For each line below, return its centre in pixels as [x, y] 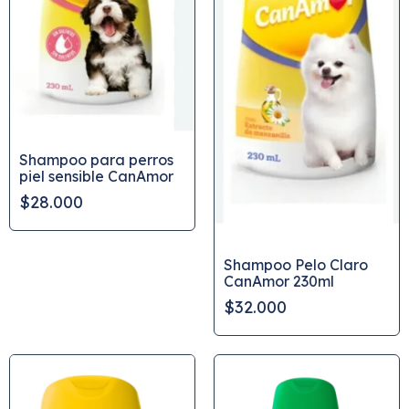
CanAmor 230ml [279, 282]
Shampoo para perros [96, 159]
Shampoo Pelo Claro [296, 265]
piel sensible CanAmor [96, 176]
